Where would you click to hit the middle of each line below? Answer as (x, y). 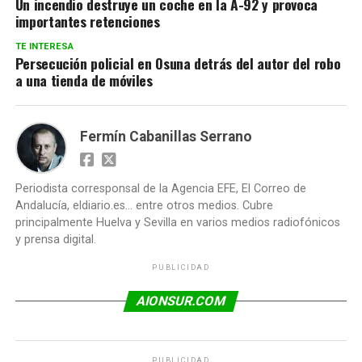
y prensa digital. (55, 240)
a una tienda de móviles (84, 80)
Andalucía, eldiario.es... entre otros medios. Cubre (144, 206)
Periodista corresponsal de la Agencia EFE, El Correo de (160, 189)
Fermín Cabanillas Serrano (166, 137)
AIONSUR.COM (181, 301)
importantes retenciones (87, 21)
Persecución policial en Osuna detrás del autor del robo (178, 63)
